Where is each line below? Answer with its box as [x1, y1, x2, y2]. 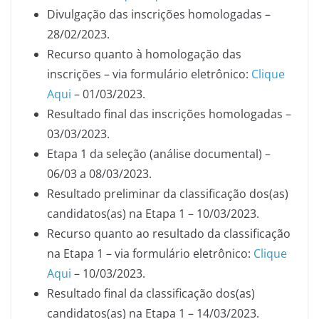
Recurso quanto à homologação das [47, 46, 241, 62]
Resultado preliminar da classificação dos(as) [47, 186, 288, 202]
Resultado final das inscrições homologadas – [47, 106, 291, 122]
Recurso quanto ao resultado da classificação [47, 226, 291, 241]
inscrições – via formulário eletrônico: [47, 66, 251, 82]
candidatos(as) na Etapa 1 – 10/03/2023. [47, 206, 259, 221]
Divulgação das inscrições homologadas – [47, 6, 271, 22]
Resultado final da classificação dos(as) [47, 286, 255, 301]
